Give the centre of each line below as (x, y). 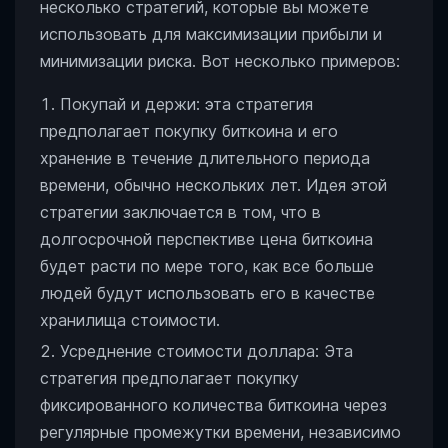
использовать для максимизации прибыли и (211, 34)
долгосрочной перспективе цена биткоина (206, 239)
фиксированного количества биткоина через (213, 405)
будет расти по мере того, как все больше (207, 266)
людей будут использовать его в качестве (207, 293)
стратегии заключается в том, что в (180, 212)
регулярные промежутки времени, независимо (220, 432)
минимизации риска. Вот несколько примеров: (220, 61)
